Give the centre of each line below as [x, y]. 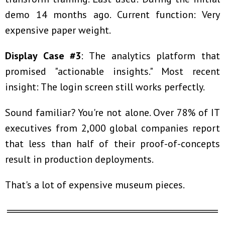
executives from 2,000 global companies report [113, 128]
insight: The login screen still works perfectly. [105, 87]
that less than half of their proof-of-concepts [113, 144]
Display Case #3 [43, 56]
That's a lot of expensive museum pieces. [95, 185]
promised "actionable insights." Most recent [113, 72]
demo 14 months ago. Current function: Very [113, 15]
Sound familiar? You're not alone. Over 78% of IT [113, 113]
